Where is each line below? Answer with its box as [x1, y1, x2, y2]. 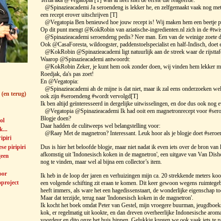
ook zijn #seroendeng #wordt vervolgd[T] [40, 93, 138, 100]
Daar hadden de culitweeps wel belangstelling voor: [40, 122, 160, 130]
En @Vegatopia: [40, 78, 83, 85]
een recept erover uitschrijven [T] [40, 11, 128, 19]
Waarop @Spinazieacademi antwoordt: [40, 56, 130, 63]
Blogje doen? [40, 115, 71, 122]
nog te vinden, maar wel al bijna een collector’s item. [40, 158, 163, 166]
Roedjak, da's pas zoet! [40, 71, 94, 78]
